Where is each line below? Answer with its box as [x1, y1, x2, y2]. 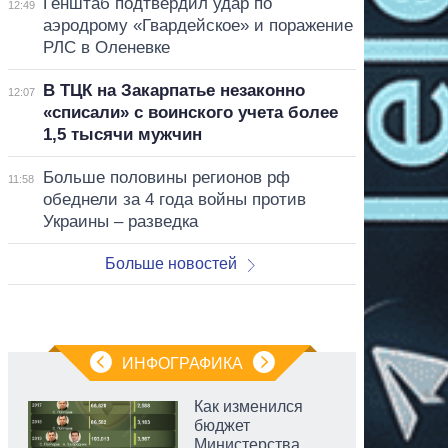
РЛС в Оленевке [42, 37, 170, 57]
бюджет [194, 416, 250, 434]
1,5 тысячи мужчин [42, 124, 202, 144]
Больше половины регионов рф [42, 167, 290, 187]
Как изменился [194, 397, 303, 415]
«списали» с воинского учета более [42, 102, 338, 122]
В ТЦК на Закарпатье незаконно [42, 80, 305, 100]
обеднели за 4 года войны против [42, 189, 306, 209]
